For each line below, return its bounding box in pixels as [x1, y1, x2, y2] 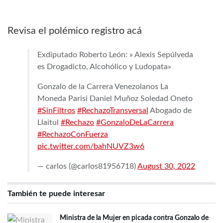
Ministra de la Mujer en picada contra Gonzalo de [60, 215, 209, 222]
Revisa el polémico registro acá [7, 26, 142, 36]
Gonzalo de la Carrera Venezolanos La [37, 83, 168, 91]
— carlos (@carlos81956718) [37, 162, 137, 171]
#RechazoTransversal [77, 107, 148, 115]
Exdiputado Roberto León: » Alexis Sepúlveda [37, 51, 193, 59]
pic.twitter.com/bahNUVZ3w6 [37, 142, 144, 151]
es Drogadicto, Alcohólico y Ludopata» [37, 63, 171, 71]
